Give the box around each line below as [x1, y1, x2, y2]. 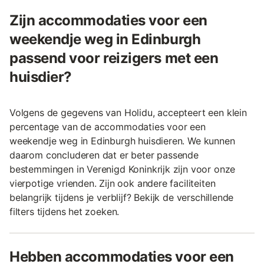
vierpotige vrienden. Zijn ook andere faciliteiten [9, 177, 216, 189]
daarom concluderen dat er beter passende [9, 149, 199, 161]
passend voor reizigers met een [9, 49, 219, 67]
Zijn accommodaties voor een [9, 12, 207, 29]
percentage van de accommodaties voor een [9, 121, 206, 133]
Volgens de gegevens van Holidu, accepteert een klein [9, 107, 247, 118]
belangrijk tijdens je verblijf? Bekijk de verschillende [9, 192, 234, 203]
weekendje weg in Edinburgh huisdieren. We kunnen [9, 135, 235, 147]
